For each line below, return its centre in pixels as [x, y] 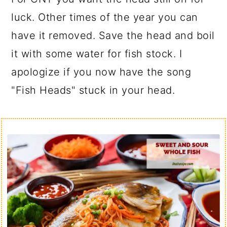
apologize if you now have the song [101, 72]
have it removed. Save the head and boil [113, 35]
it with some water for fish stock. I [97, 54]
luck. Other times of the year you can [105, 17]
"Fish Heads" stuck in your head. [93, 90]
